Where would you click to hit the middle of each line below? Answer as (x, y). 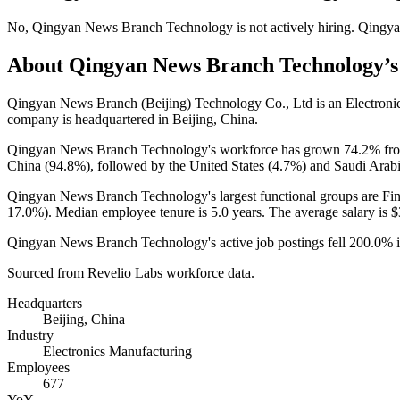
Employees (38, 367)
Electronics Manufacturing (117, 351)
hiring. (336, 27)
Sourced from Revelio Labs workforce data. (131, 272)
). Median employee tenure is (127, 212)
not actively (282, 27)
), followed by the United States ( (179, 165)
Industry (30, 335)
